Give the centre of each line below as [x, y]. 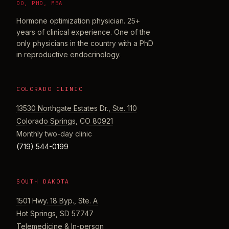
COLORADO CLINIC [50, 89]
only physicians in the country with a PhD [85, 43]
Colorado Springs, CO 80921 [65, 121]
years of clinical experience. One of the [83, 32]
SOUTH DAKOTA [43, 181]
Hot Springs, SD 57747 [55, 213]
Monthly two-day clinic [54, 133]
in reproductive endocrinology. [68, 54]
